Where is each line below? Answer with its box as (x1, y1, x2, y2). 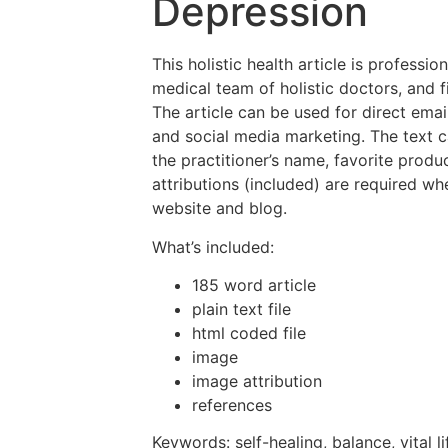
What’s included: (152, 236, 274, 257)
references (192, 395, 272, 416)
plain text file (192, 299, 291, 320)
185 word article (192, 275, 316, 296)
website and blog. (152, 198, 287, 219)
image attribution (192, 371, 322, 392)
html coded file (192, 323, 306, 344)
